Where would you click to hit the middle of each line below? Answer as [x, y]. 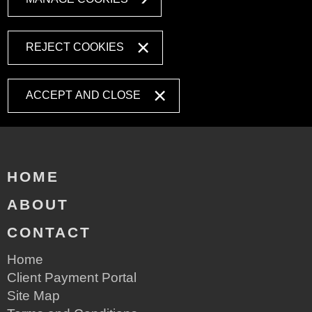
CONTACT [49, 233]
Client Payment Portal [72, 278]
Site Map [33, 296]
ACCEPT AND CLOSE [84, 95]
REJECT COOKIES [75, 47]
